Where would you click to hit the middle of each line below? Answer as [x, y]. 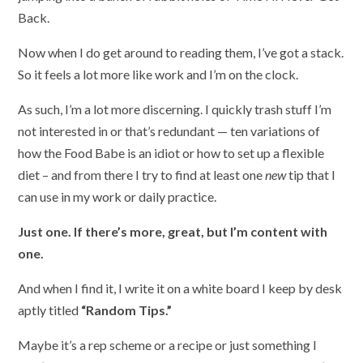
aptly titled [50, 310]
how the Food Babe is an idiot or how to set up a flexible [171, 152]
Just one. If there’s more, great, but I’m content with [173, 231]
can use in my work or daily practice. [117, 196]
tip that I [311, 174]
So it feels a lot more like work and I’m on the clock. [158, 74]
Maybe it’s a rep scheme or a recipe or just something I [168, 344]
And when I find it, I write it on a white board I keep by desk [180, 288]
